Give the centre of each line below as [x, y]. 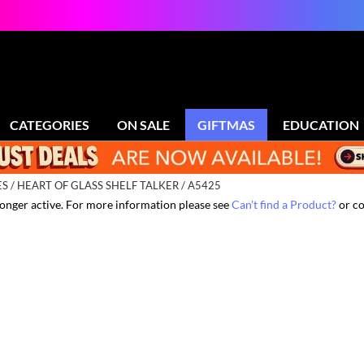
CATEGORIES [50, 125]
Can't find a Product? [284, 205]
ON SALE [143, 125]
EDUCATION [321, 125]
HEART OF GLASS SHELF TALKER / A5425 [119, 186]
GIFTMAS [226, 125]
